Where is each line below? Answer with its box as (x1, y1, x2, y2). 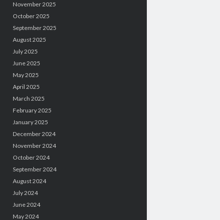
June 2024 (12, 200, 40, 208)
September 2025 (12, 24, 56, 31)
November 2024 (12, 141, 56, 149)
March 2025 (12, 94, 45, 102)
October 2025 (12, 12, 50, 20)
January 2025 (12, 118, 48, 126)
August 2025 (12, 35, 46, 43)
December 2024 (12, 130, 55, 137)
